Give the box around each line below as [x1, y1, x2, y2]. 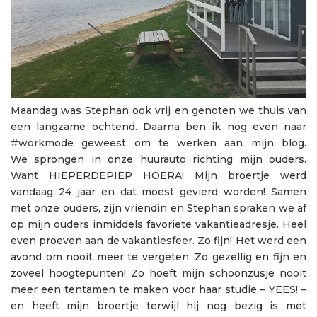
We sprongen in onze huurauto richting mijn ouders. [11, 153, 306, 166]
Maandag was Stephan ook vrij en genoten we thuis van [11, 104, 306, 117]
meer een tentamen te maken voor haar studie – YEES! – [11, 283, 306, 296]
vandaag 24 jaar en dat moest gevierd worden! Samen [11, 185, 306, 199]
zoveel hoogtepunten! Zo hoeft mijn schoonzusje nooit [11, 267, 306, 280]
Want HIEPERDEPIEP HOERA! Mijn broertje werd [11, 169, 306, 183]
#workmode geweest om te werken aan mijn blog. [11, 137, 306, 150]
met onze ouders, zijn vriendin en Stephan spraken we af [11, 202, 306, 215]
